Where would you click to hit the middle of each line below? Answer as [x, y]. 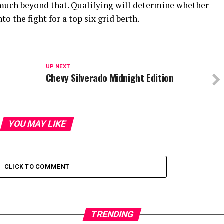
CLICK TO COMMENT [37, 167]
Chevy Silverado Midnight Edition [110, 78]
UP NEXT [58, 67]
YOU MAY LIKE [37, 124]
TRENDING [112, 214]
